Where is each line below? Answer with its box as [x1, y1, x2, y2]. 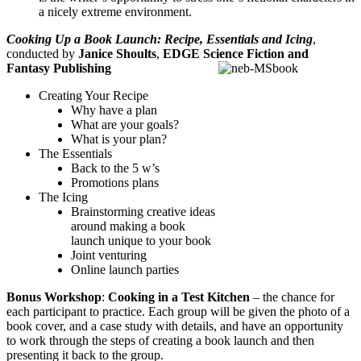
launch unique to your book [71, 233, 211, 247]
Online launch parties [71, 262, 179, 276]
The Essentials [39, 146, 112, 160]
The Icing [39, 189, 88, 204]
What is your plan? [71, 131, 167, 146]
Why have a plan [71, 102, 157, 117]
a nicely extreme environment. [39, 4, 192, 19]
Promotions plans [71, 175, 159, 189]
